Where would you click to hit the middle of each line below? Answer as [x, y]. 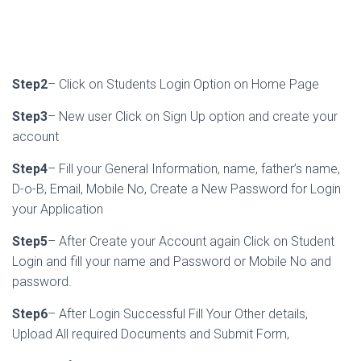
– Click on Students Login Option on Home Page [183, 85]
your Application [58, 210]
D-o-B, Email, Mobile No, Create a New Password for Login [176, 189]
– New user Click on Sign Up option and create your [193, 117]
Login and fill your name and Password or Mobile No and [172, 262]
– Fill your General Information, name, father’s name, [194, 169]
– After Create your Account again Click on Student [191, 242]
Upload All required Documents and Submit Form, [151, 334]
